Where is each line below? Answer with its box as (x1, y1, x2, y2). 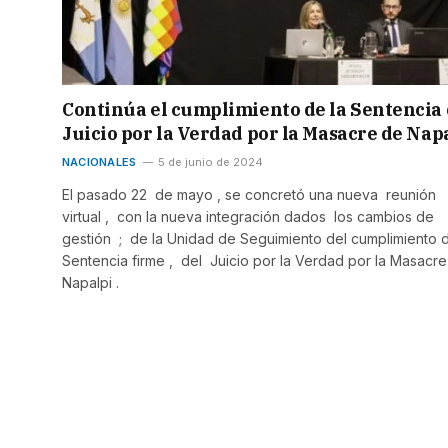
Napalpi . (62, 274, 119, 292)
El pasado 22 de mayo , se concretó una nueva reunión (62, 186, 440, 204)
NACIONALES (62, 155, 137, 170)
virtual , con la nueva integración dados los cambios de (62, 208, 434, 226)
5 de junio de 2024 (158, 155, 264, 170)
